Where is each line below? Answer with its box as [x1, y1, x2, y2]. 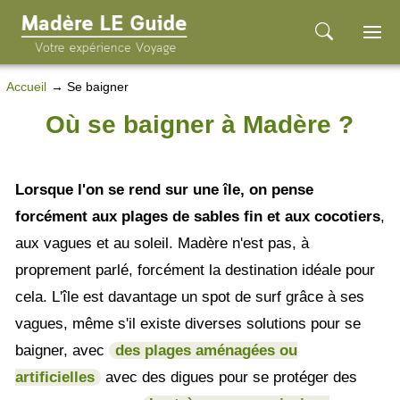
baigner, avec [14, 341, 104, 359]
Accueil [5, 79, 46, 94]
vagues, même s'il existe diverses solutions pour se [14, 314, 361, 332]
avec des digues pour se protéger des [100, 368, 357, 386]
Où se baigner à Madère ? [46, 110, 354, 138]
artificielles [14, 368, 95, 386]
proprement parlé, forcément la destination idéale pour [14, 261, 375, 279]
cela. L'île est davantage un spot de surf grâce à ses [14, 287, 364, 305]
